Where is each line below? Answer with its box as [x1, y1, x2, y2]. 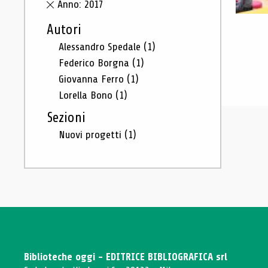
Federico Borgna [59, 57, 132, 69]
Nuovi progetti [59, 129, 124, 141]
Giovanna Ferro [59, 73, 127, 85]
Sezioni [47, 110, 86, 126]
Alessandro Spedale [59, 41, 144, 53]
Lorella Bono [59, 89, 115, 101]
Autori [47, 22, 81, 38]
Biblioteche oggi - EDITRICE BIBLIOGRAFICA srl [24, 251, 227, 263]
